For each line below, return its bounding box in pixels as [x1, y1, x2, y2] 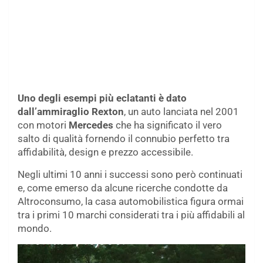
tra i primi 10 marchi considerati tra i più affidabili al [18, 208, 245, 221]
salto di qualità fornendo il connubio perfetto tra [18, 132, 230, 144]
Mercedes [66, 119, 113, 131]
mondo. [18, 222, 52, 234]
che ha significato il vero [113, 119, 222, 131]
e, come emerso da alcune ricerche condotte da [18, 181, 228, 194]
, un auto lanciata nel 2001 [124, 105, 239, 117]
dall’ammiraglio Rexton [18, 105, 124, 117]
